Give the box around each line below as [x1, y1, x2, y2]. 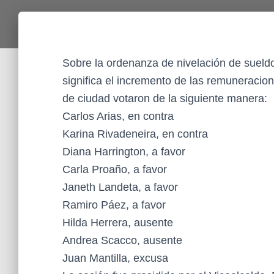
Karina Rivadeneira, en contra [62, 128, 208, 140]
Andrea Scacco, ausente [62, 234, 182, 246]
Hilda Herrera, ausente [62, 217, 173, 229]
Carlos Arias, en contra [62, 110, 174, 122]
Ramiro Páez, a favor [62, 199, 166, 211]
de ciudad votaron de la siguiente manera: [62, 92, 267, 105]
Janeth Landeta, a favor [62, 181, 178, 193]
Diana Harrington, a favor [62, 146, 185, 158]
